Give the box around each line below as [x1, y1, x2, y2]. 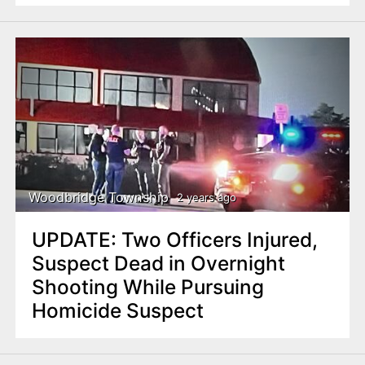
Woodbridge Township [29, 188, 169, 205]
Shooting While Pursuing [31, 274, 264, 299]
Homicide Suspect [31, 297, 204, 323]
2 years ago [176, 191, 236, 204]
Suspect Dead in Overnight [31, 250, 285, 275]
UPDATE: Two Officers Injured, [31, 226, 318, 252]
